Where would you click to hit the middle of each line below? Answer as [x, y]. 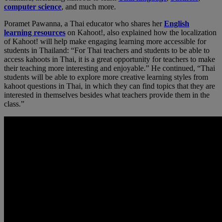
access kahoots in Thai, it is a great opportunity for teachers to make [110, 59]
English [177, 24]
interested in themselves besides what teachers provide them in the [107, 95]
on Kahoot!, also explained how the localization [141, 33]
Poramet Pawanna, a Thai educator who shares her [84, 24]
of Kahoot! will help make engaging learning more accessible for [105, 42]
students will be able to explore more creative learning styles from [106, 77]
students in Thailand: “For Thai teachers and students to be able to [107, 51]
